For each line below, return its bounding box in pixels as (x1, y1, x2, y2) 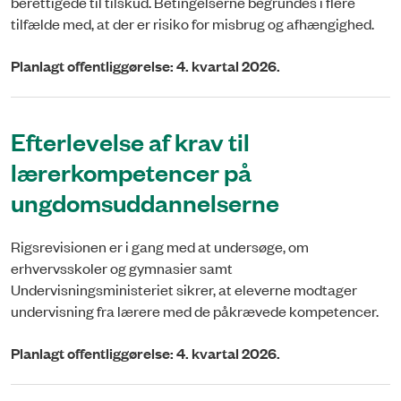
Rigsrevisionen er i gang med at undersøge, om (11, 236, 309, 257)
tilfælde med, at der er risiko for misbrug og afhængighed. (11, 13, 374, 34)
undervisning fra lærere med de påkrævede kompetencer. (11, 301, 379, 321)
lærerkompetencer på (11, 156, 252, 188)
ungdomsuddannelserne (11, 186, 279, 218)
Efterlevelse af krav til (11, 125, 250, 158)
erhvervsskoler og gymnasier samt (11, 258, 233, 278)
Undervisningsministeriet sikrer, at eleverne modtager (11, 279, 357, 300)
